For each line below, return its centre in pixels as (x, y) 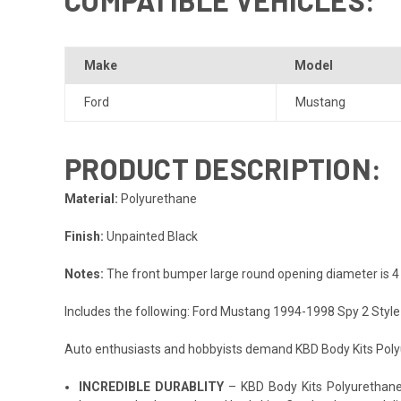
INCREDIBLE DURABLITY (152, 386)
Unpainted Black (151, 236)
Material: (91, 198)
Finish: (84, 236)
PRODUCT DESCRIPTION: (223, 168)
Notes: (85, 273)
